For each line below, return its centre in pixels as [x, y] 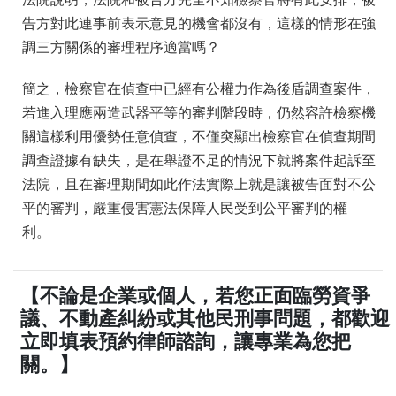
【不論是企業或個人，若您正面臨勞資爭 [196, 296]
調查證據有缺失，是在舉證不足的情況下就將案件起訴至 [199, 161]
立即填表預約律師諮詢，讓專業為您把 [186, 342]
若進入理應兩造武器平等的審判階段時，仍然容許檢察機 [199, 113]
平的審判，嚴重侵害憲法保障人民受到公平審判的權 [185, 209]
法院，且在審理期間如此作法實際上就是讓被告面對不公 [199, 185]
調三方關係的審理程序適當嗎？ [121, 48]
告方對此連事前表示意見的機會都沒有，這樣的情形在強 [199, 24]
